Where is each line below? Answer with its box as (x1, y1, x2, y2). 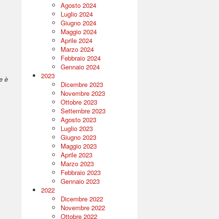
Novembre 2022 (60, 203, 105, 212)
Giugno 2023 (60, 132, 96, 142)
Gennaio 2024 (60, 62, 100, 71)
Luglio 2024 (60, 9, 93, 19)
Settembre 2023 (60, 106, 106, 115)
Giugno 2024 (60, 18, 96, 27)
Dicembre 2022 (60, 194, 103, 203)
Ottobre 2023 (60, 97, 97, 107)
